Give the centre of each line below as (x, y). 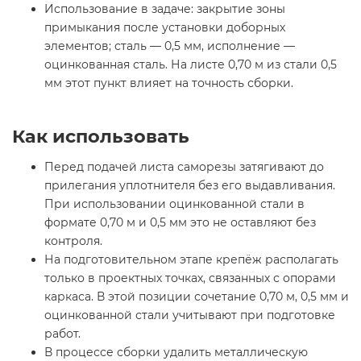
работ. (62, 333)
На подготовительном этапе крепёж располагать (191, 259)
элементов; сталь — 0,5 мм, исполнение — (170, 46)
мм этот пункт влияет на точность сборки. (169, 83)
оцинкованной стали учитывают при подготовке (190, 315)
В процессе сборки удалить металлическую (176, 352)
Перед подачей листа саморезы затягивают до (184, 166)
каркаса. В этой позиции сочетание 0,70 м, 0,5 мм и (197, 296)
